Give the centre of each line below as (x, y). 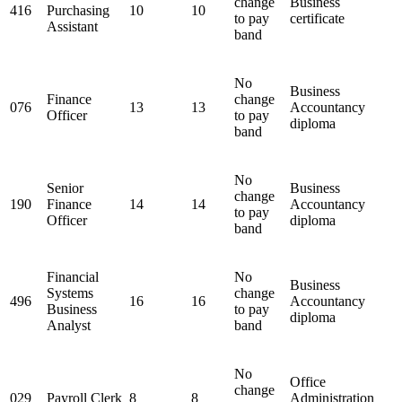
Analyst (69, 326)
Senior (65, 188)
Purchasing (78, 11)
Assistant (72, 27)
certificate (317, 19)
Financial (73, 277)
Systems (70, 293)
